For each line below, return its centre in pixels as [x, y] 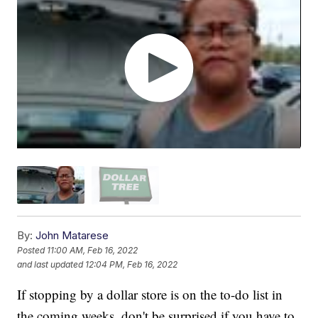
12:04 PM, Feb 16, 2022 [132, 265]
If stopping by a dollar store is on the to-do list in [150, 294]
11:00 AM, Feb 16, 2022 [93, 251]
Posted [32, 251]
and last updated [50, 265]
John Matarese [72, 235]
